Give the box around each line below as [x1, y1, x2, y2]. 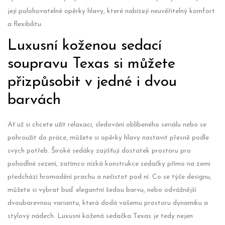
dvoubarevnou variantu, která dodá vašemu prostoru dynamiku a [8, 199, 208, 207]
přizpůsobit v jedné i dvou [8, 74, 177, 90]
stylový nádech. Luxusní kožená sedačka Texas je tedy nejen [8, 212, 193, 220]
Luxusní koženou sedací [8, 38, 162, 54]
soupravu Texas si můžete [8, 56, 175, 72]
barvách [8, 92, 61, 108]
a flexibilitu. [8, 20, 43, 28]
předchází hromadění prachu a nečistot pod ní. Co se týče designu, [8, 173, 211, 181]
